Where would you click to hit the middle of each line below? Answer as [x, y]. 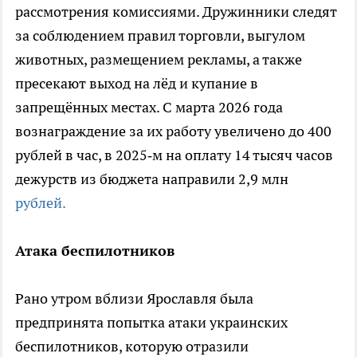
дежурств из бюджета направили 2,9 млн [152, 179]
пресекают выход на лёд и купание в [137, 84]
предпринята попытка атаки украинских [151, 323]
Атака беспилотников [95, 251]
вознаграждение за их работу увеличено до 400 [173, 131]
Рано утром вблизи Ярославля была [134, 299]
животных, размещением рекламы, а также [159, 60]
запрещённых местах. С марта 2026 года [149, 108]
